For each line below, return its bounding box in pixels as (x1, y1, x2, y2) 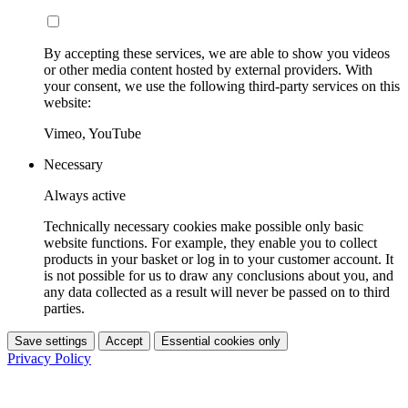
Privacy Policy (7, 350, 91, 366)
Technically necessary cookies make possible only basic (44, 218, 363, 234)
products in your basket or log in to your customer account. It (44, 250, 393, 267)
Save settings (15, 333, 87, 348)
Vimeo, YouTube (44, 125, 141, 141)
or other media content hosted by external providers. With (44, 61, 372, 77)
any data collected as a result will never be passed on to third (44, 283, 390, 300)
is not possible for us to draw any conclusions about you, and (44, 267, 393, 283)
